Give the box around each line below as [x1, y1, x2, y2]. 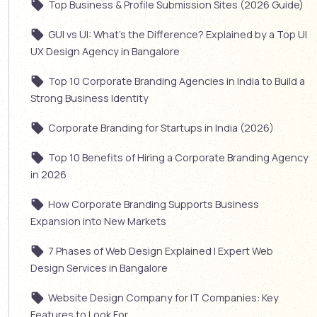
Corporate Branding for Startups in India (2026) [48, 120, 274, 134]
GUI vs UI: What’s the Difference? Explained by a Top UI [48, 27, 307, 41]
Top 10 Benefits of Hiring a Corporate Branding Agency [48, 150, 309, 164]
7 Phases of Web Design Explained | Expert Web [48, 243, 273, 258]
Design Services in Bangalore [30, 260, 168, 275]
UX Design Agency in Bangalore [30, 44, 182, 58]
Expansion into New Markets [30, 214, 166, 228]
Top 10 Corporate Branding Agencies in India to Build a [48, 74, 305, 88]
